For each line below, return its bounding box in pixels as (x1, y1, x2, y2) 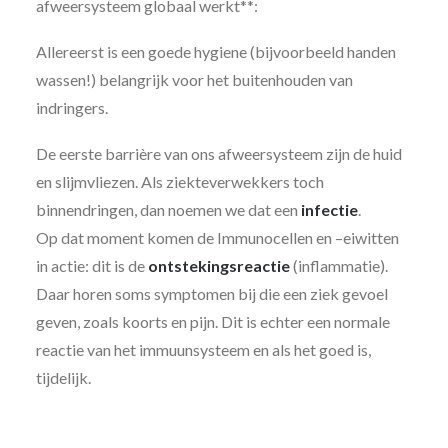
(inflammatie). (290, 256, 388, 275)
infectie (301, 200, 358, 219)
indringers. (36, 98, 108, 117)
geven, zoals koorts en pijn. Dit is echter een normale (36, 312, 390, 331)
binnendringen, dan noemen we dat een (36, 200, 301, 219)
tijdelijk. (36, 368, 91, 387)
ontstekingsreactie (148, 256, 290, 275)
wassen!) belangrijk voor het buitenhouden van (36, 70, 353, 89)
